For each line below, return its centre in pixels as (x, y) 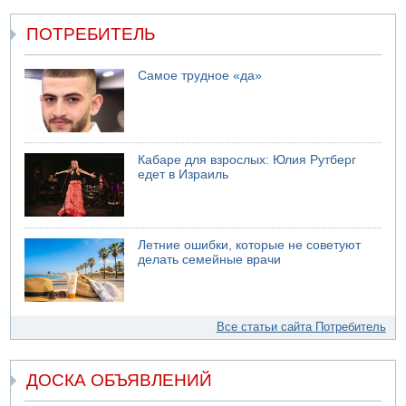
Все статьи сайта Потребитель (301, 326)
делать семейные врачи (210, 259)
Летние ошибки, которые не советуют (250, 245)
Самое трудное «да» (200, 75)
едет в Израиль (184, 175)
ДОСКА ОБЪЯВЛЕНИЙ (120, 381)
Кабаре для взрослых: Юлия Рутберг (247, 160)
